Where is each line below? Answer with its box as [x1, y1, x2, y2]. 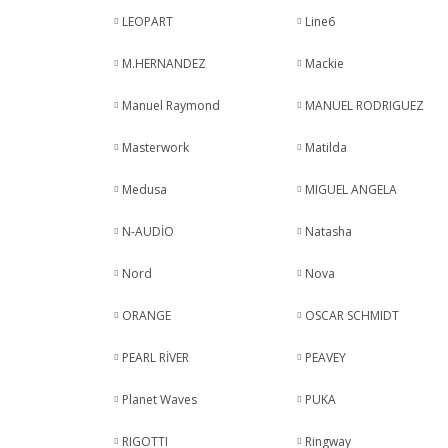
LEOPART [121, 13, 173, 30]
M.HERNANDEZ [121, 55, 206, 72]
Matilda [305, 139, 348, 156]
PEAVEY [305, 349, 347, 366]
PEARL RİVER [121, 349, 189, 366]
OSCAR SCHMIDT [305, 307, 400, 324]
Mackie [305, 55, 345, 72]
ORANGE [121, 307, 171, 324]
